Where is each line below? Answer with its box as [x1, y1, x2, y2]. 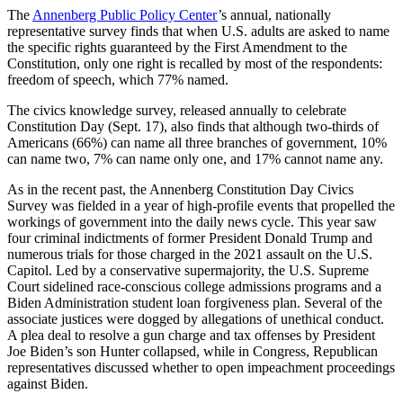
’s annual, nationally [218, 6, 331, 22]
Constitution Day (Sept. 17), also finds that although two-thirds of [7, 118, 379, 134]
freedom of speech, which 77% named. [7, 71, 228, 87]
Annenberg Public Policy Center [32, 6, 218, 22]
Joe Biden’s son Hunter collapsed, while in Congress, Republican [7, 343, 378, 359]
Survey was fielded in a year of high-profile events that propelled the [7, 197, 395, 213]
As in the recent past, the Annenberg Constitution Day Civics [7, 181, 354, 197]
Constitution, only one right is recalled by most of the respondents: [7, 55, 382, 71]
